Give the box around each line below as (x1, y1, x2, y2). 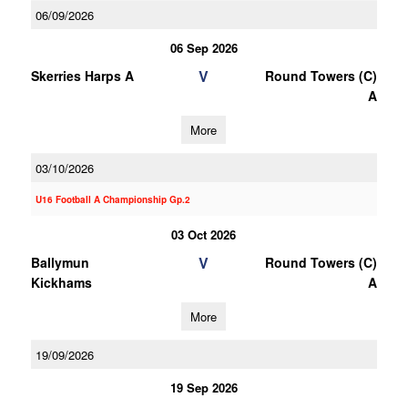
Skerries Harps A (30, 66, 134, 85)
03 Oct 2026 (171, 226, 237, 243)
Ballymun (30, 253, 89, 271)
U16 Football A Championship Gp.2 (35, 193, 190, 206)
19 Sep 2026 (169, 379, 238, 396)
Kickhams (30, 273, 92, 291)
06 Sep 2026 (169, 39, 238, 56)
